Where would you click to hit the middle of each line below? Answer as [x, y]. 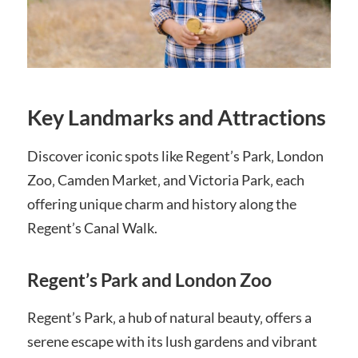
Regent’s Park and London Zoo [149, 280]
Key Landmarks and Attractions [176, 117]
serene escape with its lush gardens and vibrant [172, 342]
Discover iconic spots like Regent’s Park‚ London [175, 156]
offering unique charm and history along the [161, 204]
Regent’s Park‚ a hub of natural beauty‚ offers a [169, 318]
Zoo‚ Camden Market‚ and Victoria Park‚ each [165, 180]
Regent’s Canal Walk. [92, 228]
